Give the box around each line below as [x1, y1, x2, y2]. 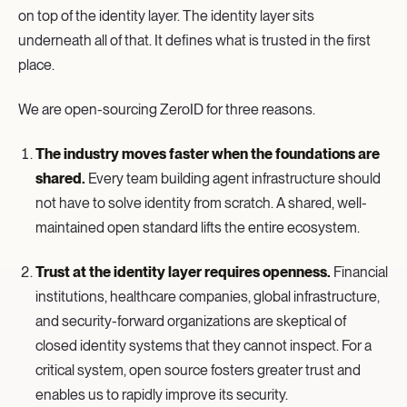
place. [18, 55, 55, 74]
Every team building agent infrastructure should [85, 169, 382, 187]
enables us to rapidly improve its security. [35, 385, 289, 403]
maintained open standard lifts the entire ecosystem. [35, 218, 361, 236]
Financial [331, 263, 389, 281]
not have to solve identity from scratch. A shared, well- [35, 194, 368, 212]
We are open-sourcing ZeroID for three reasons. [18, 100, 315, 118]
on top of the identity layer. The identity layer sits [18, 6, 314, 25]
